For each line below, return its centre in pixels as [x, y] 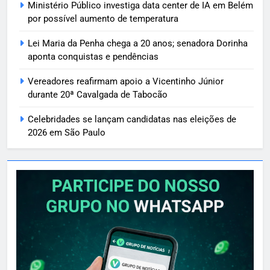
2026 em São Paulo [67, 133]
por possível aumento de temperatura [103, 19]
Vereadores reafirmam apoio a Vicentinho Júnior [126, 82]
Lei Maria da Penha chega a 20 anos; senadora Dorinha [138, 44]
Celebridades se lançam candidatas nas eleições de [132, 120]
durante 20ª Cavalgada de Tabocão [98, 95]
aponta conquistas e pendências [93, 57]
